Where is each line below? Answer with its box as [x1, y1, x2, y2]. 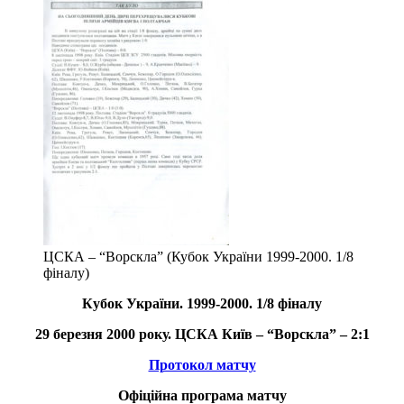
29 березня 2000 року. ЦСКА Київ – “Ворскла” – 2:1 [34, 326, 370, 342]
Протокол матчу [148, 356, 256, 372]
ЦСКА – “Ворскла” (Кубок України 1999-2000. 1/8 [43, 248, 353, 264]
